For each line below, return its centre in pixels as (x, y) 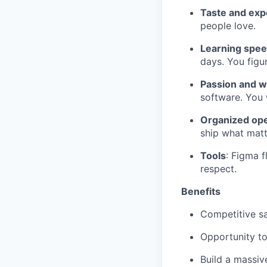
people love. (228, 26)
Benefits (201, 192)
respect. (218, 169)
